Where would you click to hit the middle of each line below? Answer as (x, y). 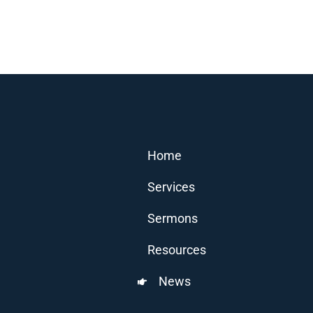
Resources (177, 250)
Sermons (173, 219)
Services (172, 187)
